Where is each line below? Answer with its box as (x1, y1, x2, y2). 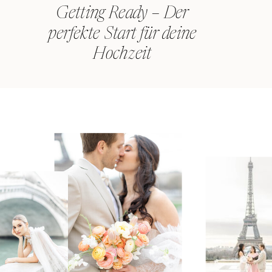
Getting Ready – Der (55, 5, 189, 23)
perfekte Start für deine (48, 25, 196, 43)
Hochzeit (92, 46, 152, 64)
